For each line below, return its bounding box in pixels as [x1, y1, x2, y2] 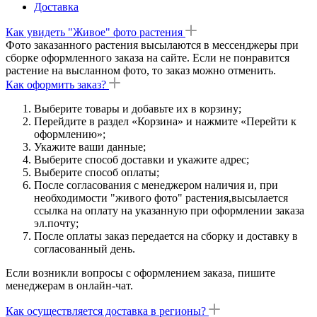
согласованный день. [34, 242, 135, 255]
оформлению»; [34, 127, 105, 140]
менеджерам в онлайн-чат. [6, 279, 133, 292]
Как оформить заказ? [6, 78, 106, 91]
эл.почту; [34, 217, 79, 229]
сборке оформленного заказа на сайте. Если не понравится [6, 51, 289, 64]
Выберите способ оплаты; [34, 166, 159, 178]
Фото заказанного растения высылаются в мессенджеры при [6, 38, 299, 51]
